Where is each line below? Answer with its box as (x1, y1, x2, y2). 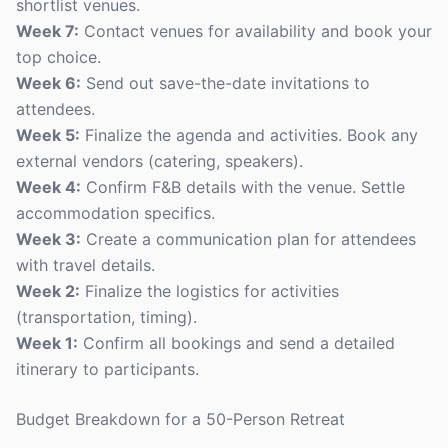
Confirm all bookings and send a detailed (78, 333, 395, 353)
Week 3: (16, 229, 81, 249)
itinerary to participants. (16, 359, 199, 379)
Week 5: (16, 125, 80, 145)
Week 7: (16, 21, 79, 41)
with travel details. (16, 255, 155, 275)
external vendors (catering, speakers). (16, 151, 303, 171)
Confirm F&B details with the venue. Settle (81, 177, 405, 197)
